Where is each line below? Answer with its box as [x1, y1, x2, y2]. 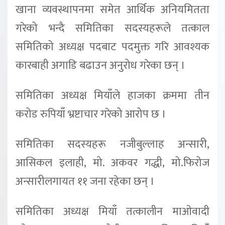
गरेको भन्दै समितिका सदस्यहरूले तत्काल [16, 19, 209, 38]
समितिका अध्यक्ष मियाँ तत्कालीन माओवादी [16, 202, 209, 221]
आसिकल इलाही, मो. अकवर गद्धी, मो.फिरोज [16, 154, 209, 173]
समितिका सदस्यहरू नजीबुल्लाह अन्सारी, [16, 135, 209, 154]
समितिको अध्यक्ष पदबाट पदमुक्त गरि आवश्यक [16, 38, 209, 57]
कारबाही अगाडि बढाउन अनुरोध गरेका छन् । [16, 56, 185, 75]
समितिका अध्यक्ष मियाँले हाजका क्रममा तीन [16, 86, 209, 105]
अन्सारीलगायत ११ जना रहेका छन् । [16, 172, 155, 191]
